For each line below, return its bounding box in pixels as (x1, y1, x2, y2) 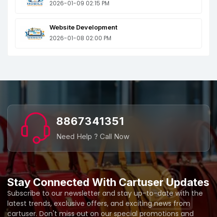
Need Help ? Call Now (56, 131, 129, 141)
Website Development (49, 23, 117, 31)
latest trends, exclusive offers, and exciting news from (7, 199, 190, 209)
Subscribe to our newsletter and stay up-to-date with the (7, 188, 203, 199)
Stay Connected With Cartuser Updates (7, 176, 209, 189)
